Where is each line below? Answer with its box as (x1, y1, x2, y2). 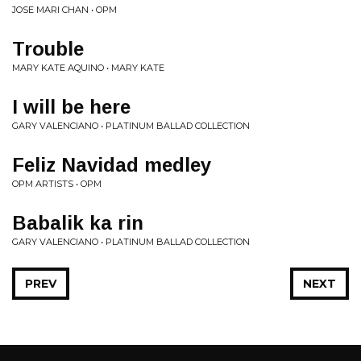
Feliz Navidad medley (12, 154, 211, 176)
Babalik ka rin (12, 212, 143, 234)
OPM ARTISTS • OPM (12, 178, 102, 189)
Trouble (12, 38, 84, 60)
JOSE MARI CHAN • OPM (12, 4, 117, 15)
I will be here (12, 96, 131, 118)
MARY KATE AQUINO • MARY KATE (12, 62, 164, 73)
